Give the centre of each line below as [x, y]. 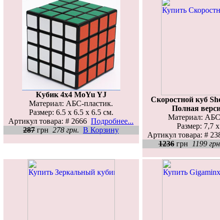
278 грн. [66, 130]
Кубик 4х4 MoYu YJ [71, 94]
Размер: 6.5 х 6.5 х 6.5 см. [71, 112]
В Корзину [101, 130]
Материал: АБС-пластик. [71, 103]
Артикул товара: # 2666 [50, 121]
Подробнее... [112, 121]
